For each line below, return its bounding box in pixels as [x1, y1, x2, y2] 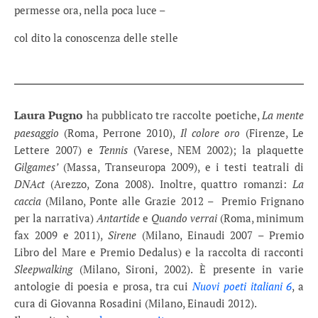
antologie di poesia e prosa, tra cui [14, 279, 193, 293]
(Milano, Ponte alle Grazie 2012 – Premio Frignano [41, 194, 304, 208]
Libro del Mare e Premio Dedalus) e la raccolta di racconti [14, 245, 304, 259]
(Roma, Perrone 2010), [59, 126, 180, 140]
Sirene [108, 228, 137, 242]
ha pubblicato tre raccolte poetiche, [86, 108, 262, 122]
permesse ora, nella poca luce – [14, 3, 165, 17]
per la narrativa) [14, 211, 97, 225]
